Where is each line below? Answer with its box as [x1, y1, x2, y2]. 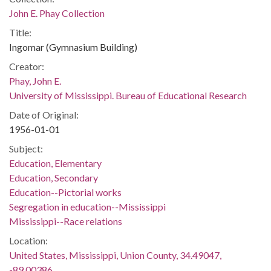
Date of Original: [9, 109, 79, 120]
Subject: [9, 143, 43, 154]
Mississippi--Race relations [9, 215, 122, 227]
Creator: [9, 60, 44, 72]
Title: [9, 27, 31, 38]
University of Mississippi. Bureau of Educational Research [9, 90, 247, 101]
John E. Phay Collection [9, 7, 105, 19]
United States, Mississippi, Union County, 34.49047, [9, 249, 221, 261]
